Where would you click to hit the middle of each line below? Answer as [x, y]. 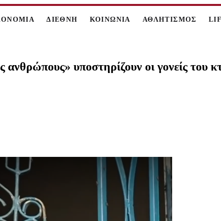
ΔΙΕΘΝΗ [62, 19]
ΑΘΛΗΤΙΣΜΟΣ [169, 19]
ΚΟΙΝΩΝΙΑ [110, 19]
